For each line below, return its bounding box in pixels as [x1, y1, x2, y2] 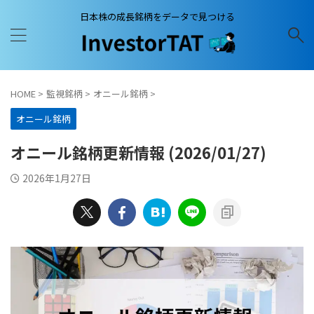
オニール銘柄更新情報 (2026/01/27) [11, 141, 266, 163]
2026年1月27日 [22, 171, 91, 185]
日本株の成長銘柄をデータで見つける [79, 9, 235, 23]
